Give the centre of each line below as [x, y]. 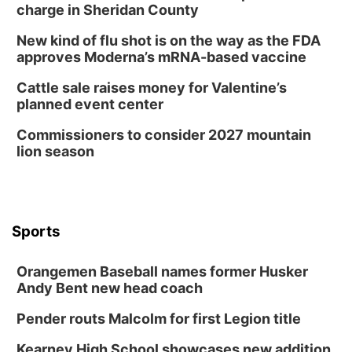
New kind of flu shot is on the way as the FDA [169, 40]
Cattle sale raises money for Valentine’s [152, 88]
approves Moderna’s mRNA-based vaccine [161, 57]
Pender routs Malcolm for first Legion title [159, 319]
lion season [55, 151]
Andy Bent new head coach [110, 288]
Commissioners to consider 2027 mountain [164, 135]
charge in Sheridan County [108, 10]
